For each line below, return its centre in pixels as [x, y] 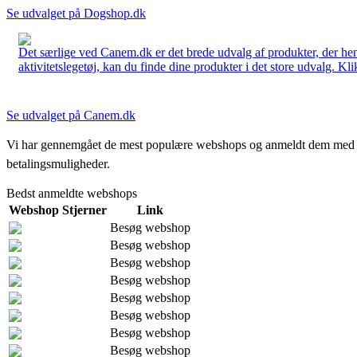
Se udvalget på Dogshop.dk [76, 13]
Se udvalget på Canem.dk [71, 115]
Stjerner [84, 210]
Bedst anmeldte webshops [72, 193]
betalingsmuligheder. [58, 163]
